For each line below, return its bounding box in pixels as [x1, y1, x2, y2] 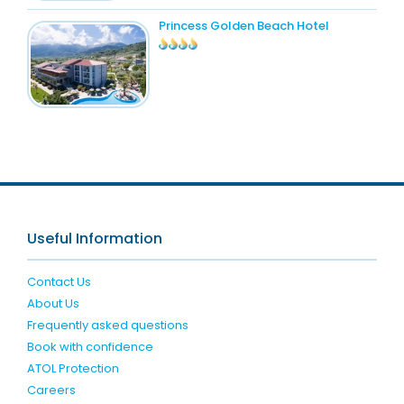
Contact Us [26, 273, 91, 291]
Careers [26, 381, 76, 399]
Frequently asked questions [26, 317, 188, 335]
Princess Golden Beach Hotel [158, 16, 329, 34]
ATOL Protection [26, 360, 119, 378]
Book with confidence [26, 338, 153, 356]
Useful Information [26, 228, 162, 250]
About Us [26, 295, 79, 313]
